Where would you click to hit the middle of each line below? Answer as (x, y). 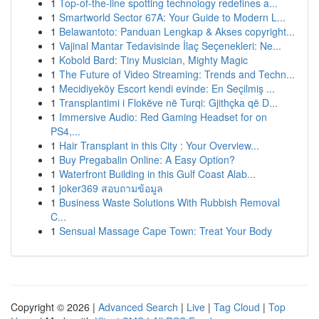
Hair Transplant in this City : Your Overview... (159, 145)
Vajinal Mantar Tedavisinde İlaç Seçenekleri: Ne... (170, 46)
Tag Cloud (237, 307)
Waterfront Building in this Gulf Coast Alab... (157, 174)
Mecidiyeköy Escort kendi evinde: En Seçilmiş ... (167, 88)
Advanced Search (138, 307)
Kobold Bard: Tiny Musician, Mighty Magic (153, 60)
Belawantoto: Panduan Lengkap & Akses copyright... (177, 31)
